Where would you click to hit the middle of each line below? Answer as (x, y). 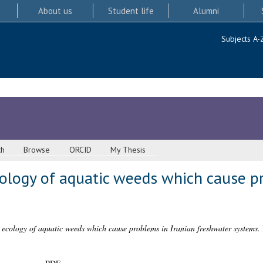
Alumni (206, 11)
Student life (131, 11)
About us (55, 11)
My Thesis (128, 150)
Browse (37, 150)
